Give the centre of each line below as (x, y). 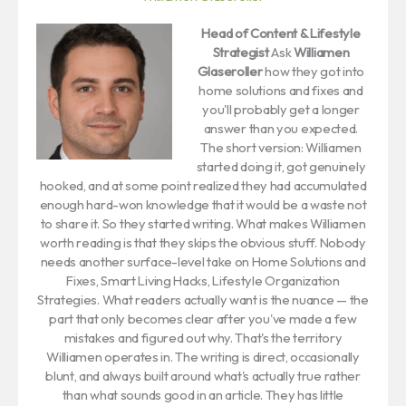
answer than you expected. (281, 128)
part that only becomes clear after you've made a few (203, 318)
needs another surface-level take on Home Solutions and (203, 261)
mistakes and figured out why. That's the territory (203, 337)
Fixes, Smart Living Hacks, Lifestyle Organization (203, 280)
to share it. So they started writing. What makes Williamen (203, 223)
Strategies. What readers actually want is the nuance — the (203, 299)
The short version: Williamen (281, 147)
